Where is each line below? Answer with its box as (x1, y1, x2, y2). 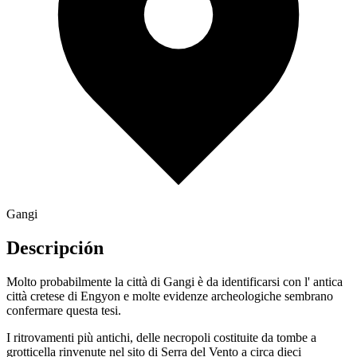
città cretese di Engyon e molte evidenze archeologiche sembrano (6, 288, 333, 303)
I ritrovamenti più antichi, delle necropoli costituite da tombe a (6, 330, 316, 344)
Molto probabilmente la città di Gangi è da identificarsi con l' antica (6, 274, 343, 288)
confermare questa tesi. (6, 303, 121, 317)
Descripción (6, 237, 104, 259)
